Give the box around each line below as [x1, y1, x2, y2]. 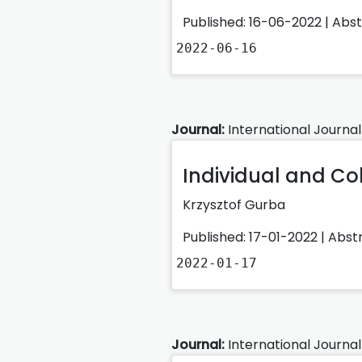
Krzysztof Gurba [183, 195, 285, 214]
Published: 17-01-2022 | [183, 227, 328, 246]
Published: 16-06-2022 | [183, 12, 332, 32]
